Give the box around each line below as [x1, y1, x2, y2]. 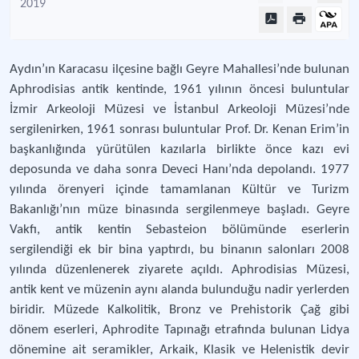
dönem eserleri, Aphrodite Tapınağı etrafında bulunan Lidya [10, 323, 349, 337]
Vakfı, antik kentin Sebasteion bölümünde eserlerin [10, 223, 349, 236]
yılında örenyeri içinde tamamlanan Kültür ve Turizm [10, 183, 349, 196]
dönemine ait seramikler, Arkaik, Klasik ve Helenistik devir [10, 343, 349, 357]
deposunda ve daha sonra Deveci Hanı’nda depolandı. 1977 [10, 163, 349, 176]
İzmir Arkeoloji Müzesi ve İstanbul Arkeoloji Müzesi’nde [10, 103, 349, 116]
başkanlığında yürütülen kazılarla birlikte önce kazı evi [10, 143, 349, 156]
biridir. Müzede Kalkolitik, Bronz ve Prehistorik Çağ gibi [10, 303, 349, 317]
